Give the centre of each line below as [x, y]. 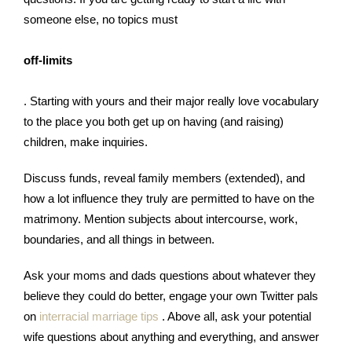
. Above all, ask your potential [236, 316]
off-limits [48, 60]
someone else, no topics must [101, 19]
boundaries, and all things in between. [119, 239]
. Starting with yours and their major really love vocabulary [171, 101]
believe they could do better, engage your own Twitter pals [171, 296]
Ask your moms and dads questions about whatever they [170, 275]
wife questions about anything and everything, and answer [171, 337]
